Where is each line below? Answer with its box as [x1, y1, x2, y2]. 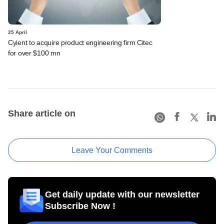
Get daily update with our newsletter [45, 189, 199, 199]
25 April [8, 29, 27, 35]
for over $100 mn [8, 48, 60, 57]
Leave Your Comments [71, 145, 152, 154]
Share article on [8, 108, 75, 118]
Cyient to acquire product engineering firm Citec [8, 38, 152, 46]
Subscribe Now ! [45, 200, 115, 211]
